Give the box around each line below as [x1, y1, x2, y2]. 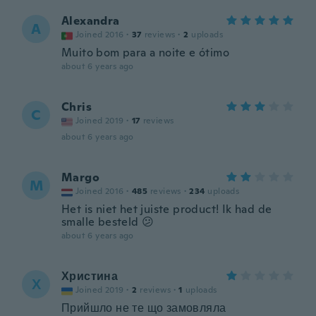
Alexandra [61, 13, 120, 28]
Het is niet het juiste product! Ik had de [61, 202, 272, 217]
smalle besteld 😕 [61, 214, 154, 229]
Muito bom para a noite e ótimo [61, 45, 229, 60]
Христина [61, 269, 119, 284]
